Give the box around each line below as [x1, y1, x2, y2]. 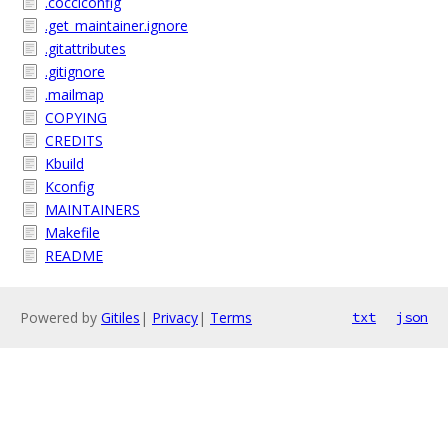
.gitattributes [45, 39, 126, 58]
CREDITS [45, 131, 103, 150]
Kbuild [45, 154, 84, 173]
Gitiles [101, 308, 140, 327]
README [45, 246, 103, 265]
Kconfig [45, 177, 94, 196]
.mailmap [45, 85, 104, 104]
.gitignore [45, 62, 105, 81]
